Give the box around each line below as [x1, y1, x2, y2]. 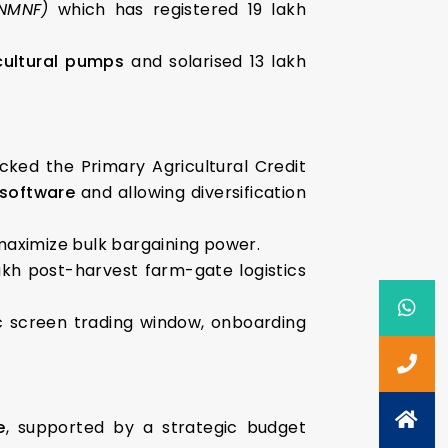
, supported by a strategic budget [5, 415, 306, 439]
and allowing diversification [75, 180, 306, 204]
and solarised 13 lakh [124, 49, 306, 73]
